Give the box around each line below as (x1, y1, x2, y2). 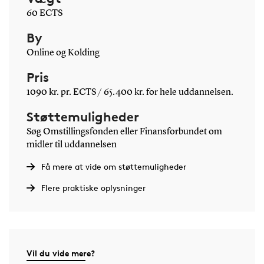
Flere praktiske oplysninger (41, 182, 146, 193)
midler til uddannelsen (26, 140, 117, 150)
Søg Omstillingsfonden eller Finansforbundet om (26, 127, 222, 137)
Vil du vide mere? (26, 247, 95, 258)
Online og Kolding (26, 48, 100, 58)
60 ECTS (26, 8, 62, 18)
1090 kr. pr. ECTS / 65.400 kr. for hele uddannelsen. (26, 87, 233, 97)
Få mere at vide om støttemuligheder (41, 161, 186, 171)
